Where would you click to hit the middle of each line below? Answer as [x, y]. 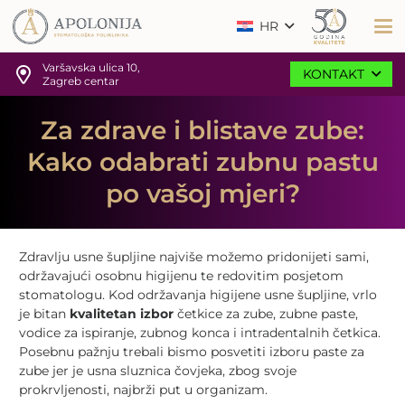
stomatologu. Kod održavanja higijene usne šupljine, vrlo [198, 295]
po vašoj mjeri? [202, 193]
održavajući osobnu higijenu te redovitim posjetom [181, 276]
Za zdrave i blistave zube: [202, 130]
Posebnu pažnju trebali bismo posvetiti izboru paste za [192, 352]
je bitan [44, 314]
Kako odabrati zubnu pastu [202, 162]
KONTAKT [334, 74]
